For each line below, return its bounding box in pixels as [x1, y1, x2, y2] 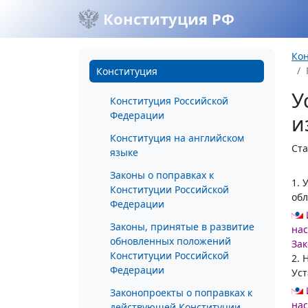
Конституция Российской [110, 94, 228, 107]
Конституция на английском [110, 131, 244, 144]
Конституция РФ [99, 8, 234, 29]
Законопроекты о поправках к [110, 286, 252, 299]
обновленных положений [110, 234, 231, 247]
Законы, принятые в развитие [110, 220, 254, 233]
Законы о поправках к [110, 168, 214, 181]
